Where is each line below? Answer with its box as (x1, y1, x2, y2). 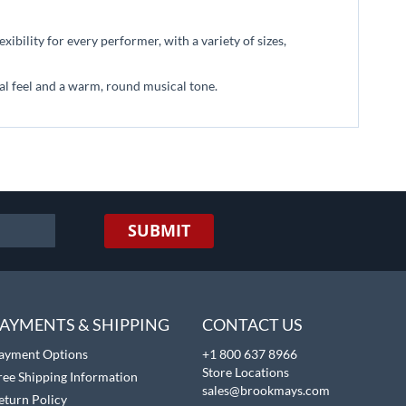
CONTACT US (201, 314, 303, 334)
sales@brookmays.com (201, 382, 330, 398)
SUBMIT (128, 219, 190, 242)
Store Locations (201, 364, 289, 380)
